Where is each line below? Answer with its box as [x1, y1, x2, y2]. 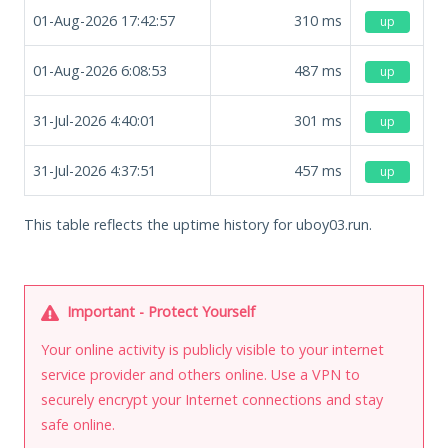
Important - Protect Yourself [63, 301, 255, 321]
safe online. [41, 414, 115, 434]
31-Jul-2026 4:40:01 [33, 110, 156, 130]
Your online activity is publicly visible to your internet [41, 339, 384, 359]
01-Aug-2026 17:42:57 [33, 10, 175, 30]
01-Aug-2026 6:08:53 [33, 60, 167, 80]
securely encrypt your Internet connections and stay [41, 389, 383, 409]
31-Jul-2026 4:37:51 [33, 160, 156, 180]
